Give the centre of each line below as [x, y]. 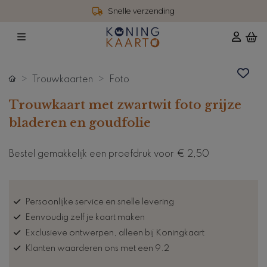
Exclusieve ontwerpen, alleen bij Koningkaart [115, 233]
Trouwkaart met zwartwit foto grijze [125, 105]
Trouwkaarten [63, 80]
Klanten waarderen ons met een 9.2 [97, 248]
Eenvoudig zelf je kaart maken [85, 217]
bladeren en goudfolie [80, 122]
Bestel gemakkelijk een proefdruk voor [93, 154]
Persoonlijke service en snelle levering [100, 202]
